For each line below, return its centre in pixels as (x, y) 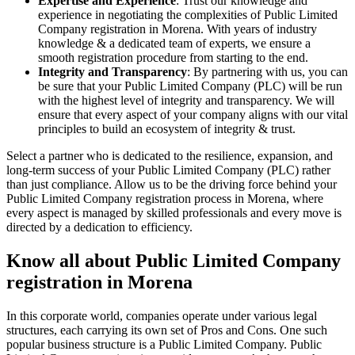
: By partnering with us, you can (267, 71)
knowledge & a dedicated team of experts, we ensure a (174, 43)
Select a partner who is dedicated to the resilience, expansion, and (170, 155)
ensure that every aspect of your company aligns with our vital (193, 114)
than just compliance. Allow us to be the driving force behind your (172, 184)
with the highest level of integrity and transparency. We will (186, 100)
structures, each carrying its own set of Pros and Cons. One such (167, 330)
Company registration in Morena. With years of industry (177, 29)
